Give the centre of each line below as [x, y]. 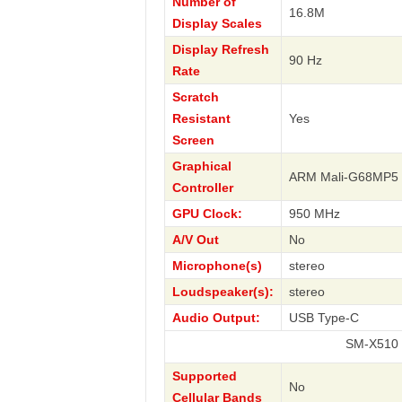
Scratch [195, 97]
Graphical [201, 166]
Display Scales [217, 23]
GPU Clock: [207, 214]
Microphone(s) [217, 266]
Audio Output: [216, 318]
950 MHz [314, 214]
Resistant [201, 118]
